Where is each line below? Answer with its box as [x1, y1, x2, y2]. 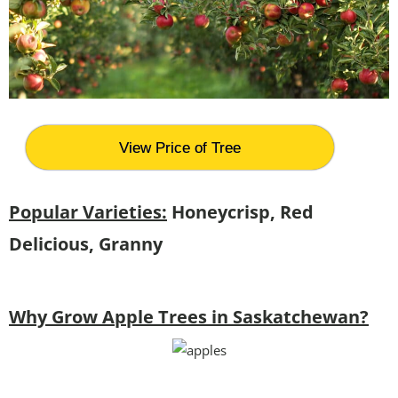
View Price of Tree [119, 139, 242, 156]
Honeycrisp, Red [167, 199, 314, 224]
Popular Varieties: [9, 199, 167, 224]
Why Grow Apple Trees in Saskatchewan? [9, 304, 369, 329]
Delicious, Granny [9, 231, 163, 256]
